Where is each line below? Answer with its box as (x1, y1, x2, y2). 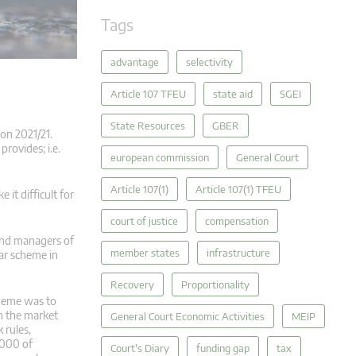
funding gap (196, 342, 250, 354)
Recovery (110, 278, 154, 291)
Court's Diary (110, 342, 169, 354)
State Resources (110, 119, 185, 132)
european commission (110, 151, 209, 164)
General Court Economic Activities (110, 310, 265, 323)
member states (110, 246, 180, 259)
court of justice (110, 215, 178, 227)
